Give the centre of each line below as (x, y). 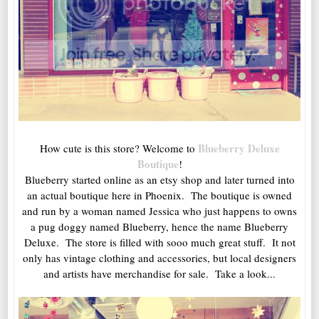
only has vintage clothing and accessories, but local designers (159, 257)
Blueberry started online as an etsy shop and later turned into (159, 179)
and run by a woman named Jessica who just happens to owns (159, 210)
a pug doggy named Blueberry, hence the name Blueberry (159, 226)
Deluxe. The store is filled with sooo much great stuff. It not (159, 242)
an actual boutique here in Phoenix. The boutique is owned (159, 195)
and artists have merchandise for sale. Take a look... (159, 273)
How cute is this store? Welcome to (119, 148)
